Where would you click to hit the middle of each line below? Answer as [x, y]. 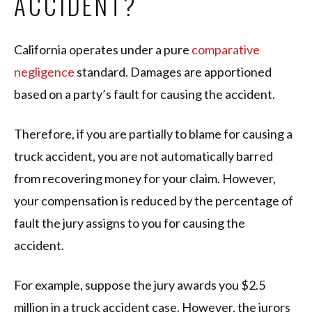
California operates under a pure [103, 50]
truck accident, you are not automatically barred [143, 156]
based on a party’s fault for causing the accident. [145, 94]
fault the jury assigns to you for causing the [130, 223]
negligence [44, 72]
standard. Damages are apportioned [173, 72]
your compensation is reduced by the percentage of [154, 201]
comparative [226, 50]
